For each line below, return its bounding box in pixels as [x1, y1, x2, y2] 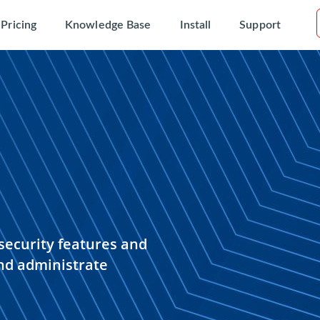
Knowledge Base [65, 19, 151, 31]
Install [179, 19, 211, 31]
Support [239, 19, 281, 31]
